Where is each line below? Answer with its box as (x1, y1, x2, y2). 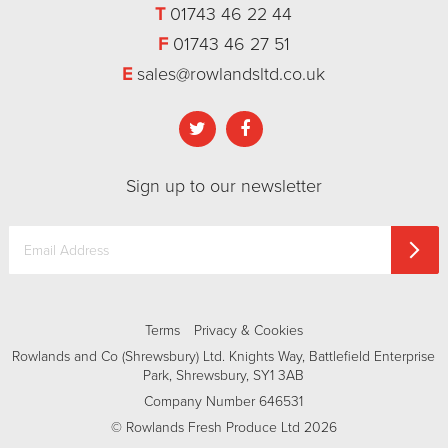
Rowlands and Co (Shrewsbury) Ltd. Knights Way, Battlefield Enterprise (12, 348, 436, 366)
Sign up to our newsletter (125, 175, 322, 198)
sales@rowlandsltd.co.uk (137, 63, 326, 86)
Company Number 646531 (144, 393, 304, 411)
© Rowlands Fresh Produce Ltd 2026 (110, 419, 337, 437)
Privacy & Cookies (193, 322, 303, 340)
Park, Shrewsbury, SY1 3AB (143, 367, 305, 385)
